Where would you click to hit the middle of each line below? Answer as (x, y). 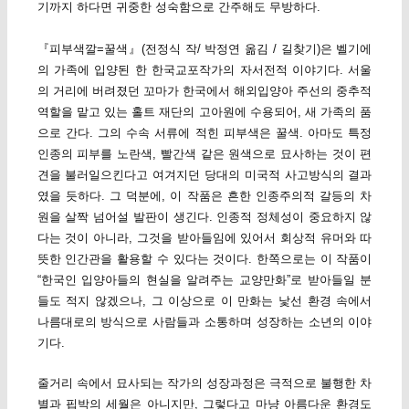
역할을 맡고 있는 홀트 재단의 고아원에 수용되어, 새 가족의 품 (204, 112)
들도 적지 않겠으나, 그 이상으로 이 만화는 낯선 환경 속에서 (204, 301)
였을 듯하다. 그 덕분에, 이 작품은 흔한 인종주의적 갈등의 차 (204, 196)
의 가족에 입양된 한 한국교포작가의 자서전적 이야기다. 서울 (204, 70)
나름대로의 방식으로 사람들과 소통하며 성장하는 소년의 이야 (204, 322)
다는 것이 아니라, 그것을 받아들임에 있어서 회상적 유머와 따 (204, 238)
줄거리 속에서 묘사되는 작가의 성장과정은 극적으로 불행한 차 (204, 383)
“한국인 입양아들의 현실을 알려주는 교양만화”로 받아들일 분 (204, 280)
